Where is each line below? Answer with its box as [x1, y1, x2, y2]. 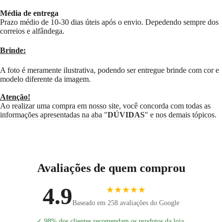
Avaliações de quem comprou [37, 161, 185, 174]
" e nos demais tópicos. [145, 110, 217, 119]
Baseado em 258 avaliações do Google [72, 199, 179, 207]
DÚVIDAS [108, 110, 145, 119]
